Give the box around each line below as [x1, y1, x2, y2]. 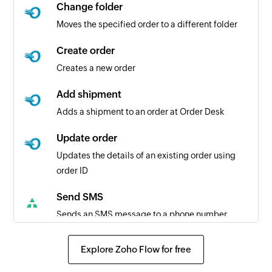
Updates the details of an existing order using [56, 150, 236, 160]
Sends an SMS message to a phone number [56, 209, 228, 219]
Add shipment [56, 88, 122, 100]
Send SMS [56, 191, 104, 203]
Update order [56, 132, 118, 144]
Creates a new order [56, 63, 136, 73]
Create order [56, 44, 115, 56]
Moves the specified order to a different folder [56, 19, 238, 29]
